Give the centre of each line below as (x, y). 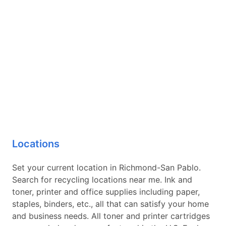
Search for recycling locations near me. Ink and (102, 180)
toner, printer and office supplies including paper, (106, 192)
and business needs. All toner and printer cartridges (111, 216)
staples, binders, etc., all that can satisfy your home (110, 204)
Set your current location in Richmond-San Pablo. (106, 167)
